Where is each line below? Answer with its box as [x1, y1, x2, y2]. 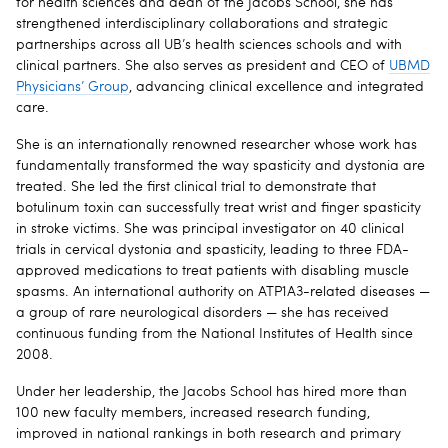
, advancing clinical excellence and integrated [129, 79, 424, 94]
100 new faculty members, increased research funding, [16, 405, 370, 420]
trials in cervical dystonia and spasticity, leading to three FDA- [16, 242, 409, 257]
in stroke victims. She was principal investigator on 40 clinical [16, 221, 404, 236]
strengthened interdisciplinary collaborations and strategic [16, 16, 388, 31]
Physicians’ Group [16, 79, 129, 94]
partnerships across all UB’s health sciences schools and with [16, 37, 402, 52]
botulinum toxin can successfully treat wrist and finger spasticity [16, 200, 421, 215]
